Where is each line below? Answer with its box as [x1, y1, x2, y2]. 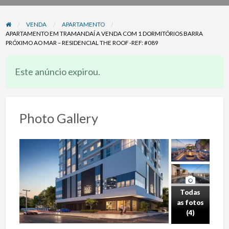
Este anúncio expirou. [14, 66, 100, 78]
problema [109, 2, 147, 13]
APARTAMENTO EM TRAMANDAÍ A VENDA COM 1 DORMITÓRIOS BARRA [5, 30, 203, 37]
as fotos [176, 198, 204, 207]
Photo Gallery [19, 110, 98, 126]
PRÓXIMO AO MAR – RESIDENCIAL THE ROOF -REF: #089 [5, 39, 158, 47]
